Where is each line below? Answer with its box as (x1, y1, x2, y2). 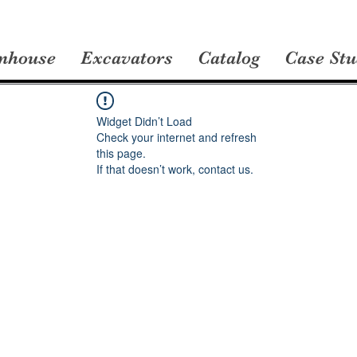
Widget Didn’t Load (96, 113, 192, 130)
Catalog (198, 47, 260, 69)
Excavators (80, 47, 173, 69)
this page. (96, 145, 146, 162)
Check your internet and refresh (96, 129, 257, 146)
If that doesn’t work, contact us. (96, 161, 253, 178)
